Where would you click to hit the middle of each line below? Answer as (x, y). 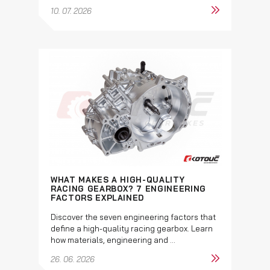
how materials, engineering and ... (113, 240)
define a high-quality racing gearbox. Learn (132, 228)
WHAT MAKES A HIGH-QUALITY (118, 179)
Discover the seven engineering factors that (133, 217)
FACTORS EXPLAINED (98, 197)
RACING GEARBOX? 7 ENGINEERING (128, 188)
